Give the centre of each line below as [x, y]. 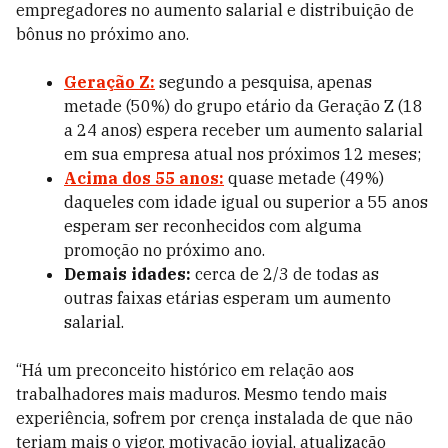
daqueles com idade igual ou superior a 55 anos [246, 202]
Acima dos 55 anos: [144, 178]
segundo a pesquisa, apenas [263, 82]
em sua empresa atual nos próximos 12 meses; [242, 154]
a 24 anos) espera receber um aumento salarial [243, 130]
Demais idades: [127, 274]
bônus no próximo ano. [102, 34]
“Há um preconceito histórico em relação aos [185, 370]
